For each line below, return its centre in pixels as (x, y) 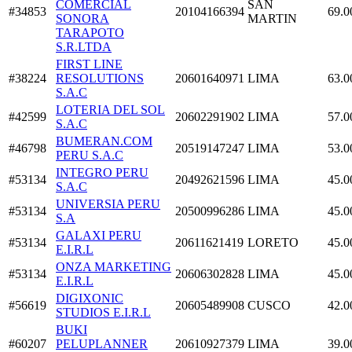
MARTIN (272, 19)
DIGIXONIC (90, 299)
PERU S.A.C (90, 156)
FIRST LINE (89, 64)
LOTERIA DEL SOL (110, 110)
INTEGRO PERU (102, 173)
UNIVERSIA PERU (108, 204)
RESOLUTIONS (100, 79)
